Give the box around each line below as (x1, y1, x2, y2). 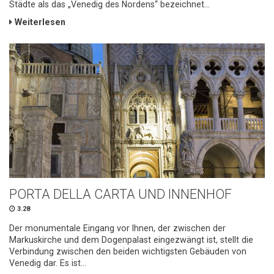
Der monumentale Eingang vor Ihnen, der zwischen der (9, 223, 226, 233)
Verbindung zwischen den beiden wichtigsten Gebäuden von (9, 246, 246, 256)
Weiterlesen (12, 17, 65, 28)
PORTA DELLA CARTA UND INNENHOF (9, 186, 232, 202)
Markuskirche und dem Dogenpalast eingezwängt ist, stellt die (9, 234, 253, 245)
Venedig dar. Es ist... (9, 257, 86, 268)
